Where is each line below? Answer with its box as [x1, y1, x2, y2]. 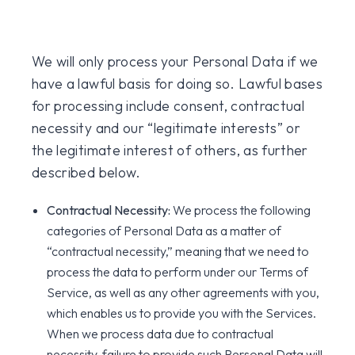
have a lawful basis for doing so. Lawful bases [32, 74, 323, 93]
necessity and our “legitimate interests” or [32, 119, 301, 137]
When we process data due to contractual [47, 326, 274, 342]
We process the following [170, 202, 311, 218]
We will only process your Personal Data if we [32, 52, 319, 71]
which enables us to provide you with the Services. [47, 305, 317, 321]
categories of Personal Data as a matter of [47, 223, 282, 239]
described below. [32, 163, 141, 181]
